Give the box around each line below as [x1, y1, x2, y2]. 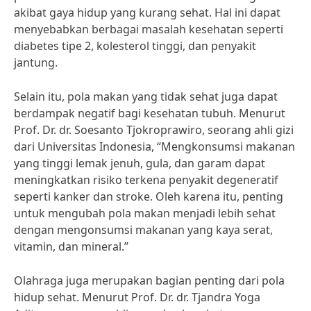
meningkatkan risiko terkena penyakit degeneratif [14, 172, 278, 187]
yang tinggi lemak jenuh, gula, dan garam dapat [14, 155, 265, 171]
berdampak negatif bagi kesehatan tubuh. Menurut [14, 106, 285, 121]
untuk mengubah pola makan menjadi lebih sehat [14, 205, 276, 221]
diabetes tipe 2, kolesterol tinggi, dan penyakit [14, 38, 256, 53]
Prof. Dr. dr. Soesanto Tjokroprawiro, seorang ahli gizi [14, 122, 294, 137]
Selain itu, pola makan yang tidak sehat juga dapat [14, 89, 278, 104]
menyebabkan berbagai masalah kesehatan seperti [14, 22, 283, 37]
